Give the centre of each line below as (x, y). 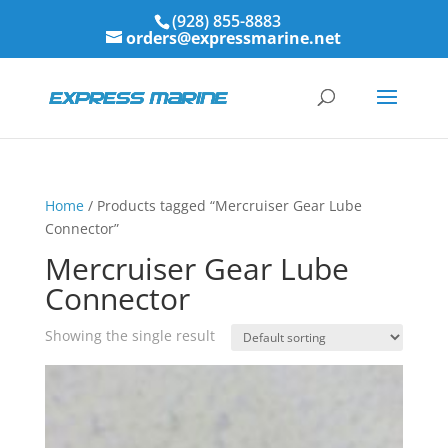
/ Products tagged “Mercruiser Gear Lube (222, 205)
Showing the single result (129, 335)
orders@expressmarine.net (234, 38)
